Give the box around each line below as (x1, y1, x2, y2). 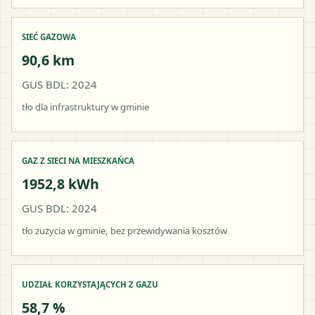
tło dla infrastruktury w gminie (22, 100, 149, 113)
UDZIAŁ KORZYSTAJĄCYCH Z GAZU (22, 278, 158, 290)
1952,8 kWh (22, 174, 99, 193)
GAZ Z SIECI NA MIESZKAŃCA (22, 155, 134, 166)
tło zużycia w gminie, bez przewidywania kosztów (22, 224, 227, 237)
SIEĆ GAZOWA (22, 31, 76, 42)
